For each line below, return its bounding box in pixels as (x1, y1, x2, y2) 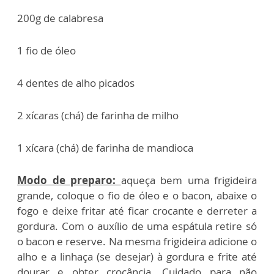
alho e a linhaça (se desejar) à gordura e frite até (17, 250, 257, 264)
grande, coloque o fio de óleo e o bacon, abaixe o (17, 188, 257, 203)
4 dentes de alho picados (17, 76, 135, 91)
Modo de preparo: (17, 173, 121, 188)
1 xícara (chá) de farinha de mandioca (17, 141, 193, 155)
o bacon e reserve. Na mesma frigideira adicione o (17, 234, 257, 249)
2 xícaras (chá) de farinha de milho (17, 108, 179, 123)
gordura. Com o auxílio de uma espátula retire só (17, 219, 257, 234)
